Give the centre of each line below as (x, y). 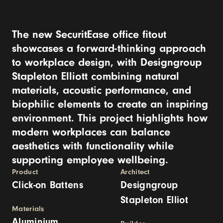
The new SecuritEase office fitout (89, 34)
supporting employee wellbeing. (90, 160)
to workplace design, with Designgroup (107, 62)
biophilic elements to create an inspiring (110, 104)
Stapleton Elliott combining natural (96, 76)
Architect (135, 172)
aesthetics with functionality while (93, 146)
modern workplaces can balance (91, 132)
